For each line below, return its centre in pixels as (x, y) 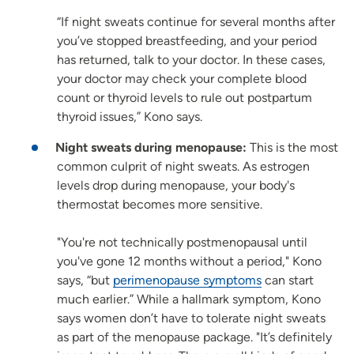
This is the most (292, 147)
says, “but (85, 280)
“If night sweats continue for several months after (196, 21)
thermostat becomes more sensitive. (160, 204)
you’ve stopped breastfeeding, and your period (187, 40)
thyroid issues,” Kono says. (130, 116)
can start (288, 280)
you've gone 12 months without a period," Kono (189, 261)
